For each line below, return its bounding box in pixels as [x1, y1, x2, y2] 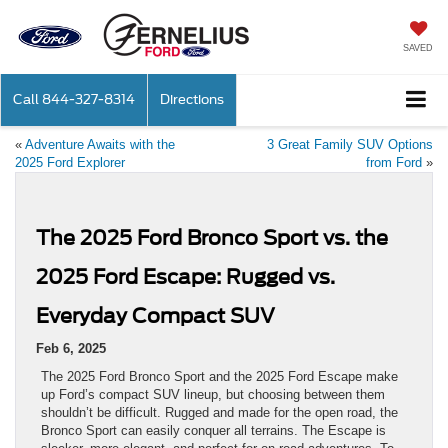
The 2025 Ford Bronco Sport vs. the [36, 226, 388, 251]
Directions [160, 92, 224, 108]
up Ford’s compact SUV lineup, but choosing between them [41, 387, 385, 403]
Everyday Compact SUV [36, 304, 275, 329]
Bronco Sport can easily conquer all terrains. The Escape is [41, 423, 386, 439]
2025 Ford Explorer [15, 155, 125, 171]
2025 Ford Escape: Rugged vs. [36, 265, 335, 290]
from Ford [366, 155, 422, 171]
